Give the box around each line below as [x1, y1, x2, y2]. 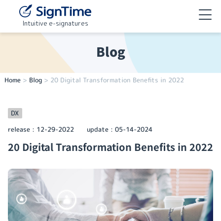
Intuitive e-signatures [22, 19, 88, 28]
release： [8, 125, 37, 134]
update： [86, 125, 115, 134]
